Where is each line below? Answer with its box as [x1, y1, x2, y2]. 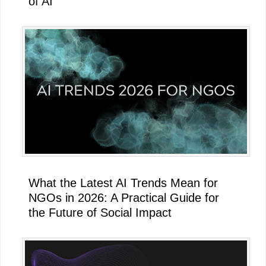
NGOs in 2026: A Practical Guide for [28, 191, 219, 204]
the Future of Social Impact [28, 205, 172, 219]
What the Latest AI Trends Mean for [28, 176, 218, 189]
